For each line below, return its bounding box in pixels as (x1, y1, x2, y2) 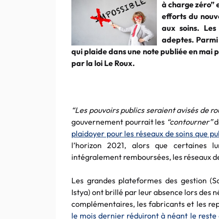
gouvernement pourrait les (71, 117, 167, 127)
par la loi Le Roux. (71, 58, 135, 68)
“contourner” (166, 117, 213, 127)
